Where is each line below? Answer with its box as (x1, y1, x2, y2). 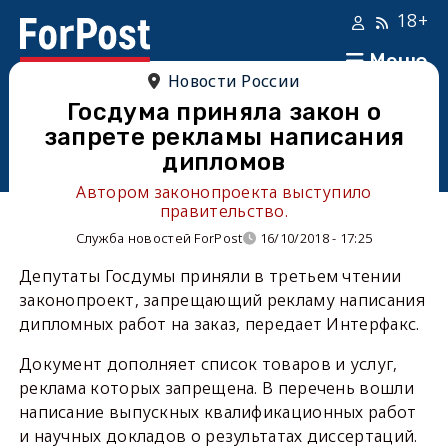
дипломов (162, 148, 286, 176)
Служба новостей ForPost (75, 229, 243, 247)
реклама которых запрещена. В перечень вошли (18, 377, 414, 399)
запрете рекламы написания (43, 123, 405, 151)
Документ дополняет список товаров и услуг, (18, 353, 398, 375)
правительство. (159, 200, 289, 222)
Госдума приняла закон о (67, 98, 381, 126)
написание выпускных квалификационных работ (18, 401, 417, 423)
